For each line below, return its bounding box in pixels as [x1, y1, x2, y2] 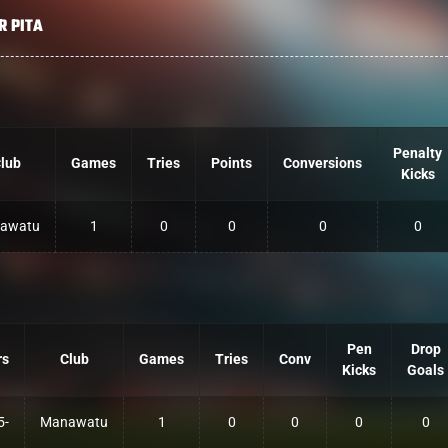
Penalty [393, 145, 442, 162]
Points [211, 155, 252, 172]
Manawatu [40, 414, 108, 431]
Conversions [283, 155, 362, 172]
